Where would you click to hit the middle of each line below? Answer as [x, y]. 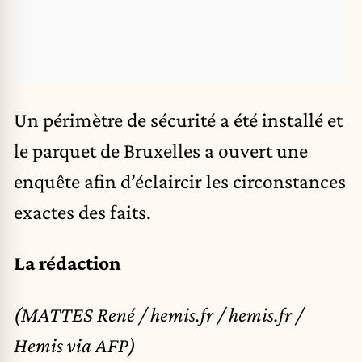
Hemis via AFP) [75, 345]
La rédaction [67, 263]
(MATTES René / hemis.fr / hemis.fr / [158, 314]
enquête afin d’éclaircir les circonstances [180, 181]
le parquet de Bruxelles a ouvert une [161, 150]
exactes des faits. [82, 211]
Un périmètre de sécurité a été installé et [178, 119]
